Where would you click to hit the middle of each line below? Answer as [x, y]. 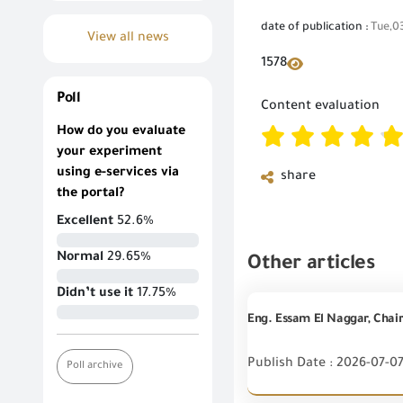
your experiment [109, 153]
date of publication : [316, 28]
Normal [80, 258]
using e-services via [118, 174]
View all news [128, 39]
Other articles [311, 266]
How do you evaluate [121, 132]
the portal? [90, 194]
